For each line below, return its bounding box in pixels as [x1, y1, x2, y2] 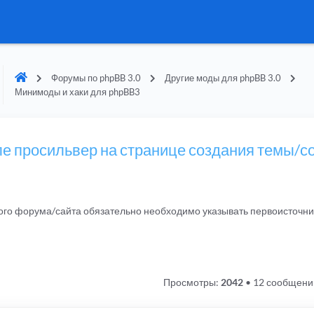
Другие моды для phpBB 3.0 [164, 72, 281, 83]
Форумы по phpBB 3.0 [50, 72, 141, 83]
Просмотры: [163, 275, 221, 288]
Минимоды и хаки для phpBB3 [14, 86, 140, 97]
